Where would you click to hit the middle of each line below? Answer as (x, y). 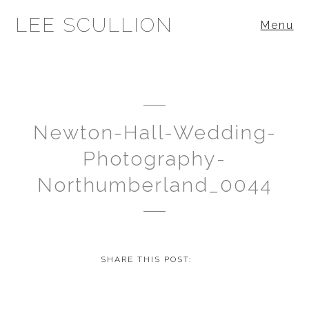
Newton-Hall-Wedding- (154, 132)
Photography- (154, 158)
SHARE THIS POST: (146, 259)
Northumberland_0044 (154, 185)
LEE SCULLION (94, 25)
